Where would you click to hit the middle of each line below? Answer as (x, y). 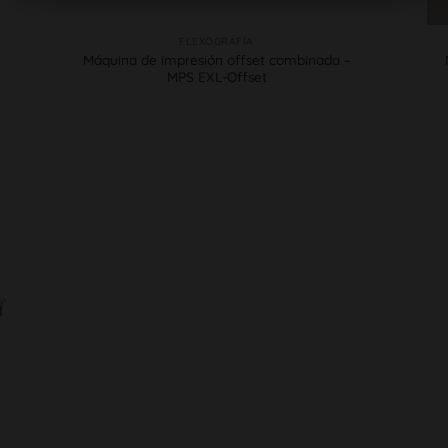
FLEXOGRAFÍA (216, 41)
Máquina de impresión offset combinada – (216, 59)
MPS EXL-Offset (216, 76)
